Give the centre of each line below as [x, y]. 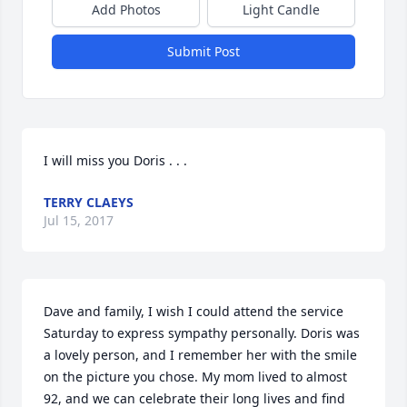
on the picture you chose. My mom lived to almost [195, 377]
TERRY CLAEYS [89, 202]
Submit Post [203, 51]
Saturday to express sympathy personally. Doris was [202, 333]
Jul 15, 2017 [79, 220]
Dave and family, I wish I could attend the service [194, 311]
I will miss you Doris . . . [115, 160]
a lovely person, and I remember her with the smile [200, 355]
